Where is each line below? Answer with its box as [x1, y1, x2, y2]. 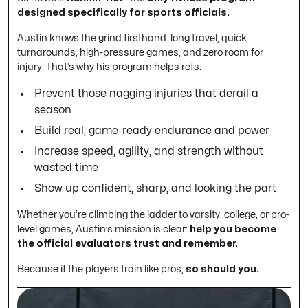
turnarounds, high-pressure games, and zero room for [17, 47, 263, 58]
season [34, 104, 71, 116]
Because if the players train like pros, [17, 264, 186, 274]
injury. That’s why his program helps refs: [17, 62, 201, 72]
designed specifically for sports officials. [17, 8, 230, 18]
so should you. [186, 264, 259, 274]
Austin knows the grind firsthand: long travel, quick [17, 33, 247, 43]
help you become [190, 224, 276, 234]
